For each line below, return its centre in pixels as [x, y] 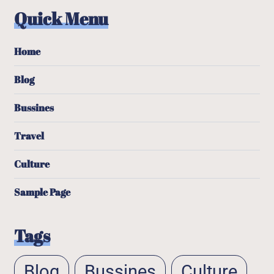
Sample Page [43, 192]
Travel [29, 136]
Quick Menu [61, 18]
